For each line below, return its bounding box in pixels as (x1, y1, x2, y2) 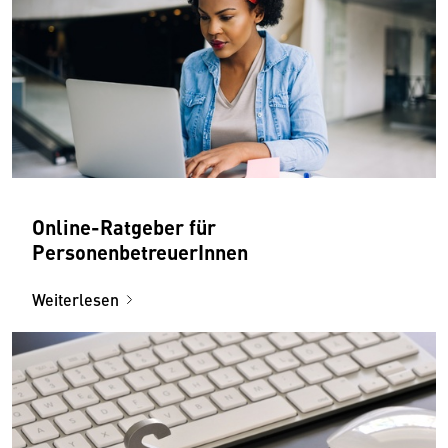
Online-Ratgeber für (32, 211, 216, 241)
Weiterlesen (32, 287, 119, 311)
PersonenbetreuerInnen (32, 236, 248, 266)
